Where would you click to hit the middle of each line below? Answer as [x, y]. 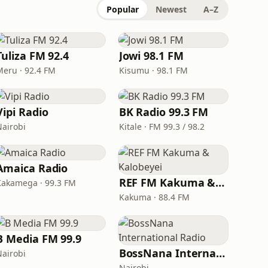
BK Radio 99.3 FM [164, 112]
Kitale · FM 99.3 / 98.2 [162, 127]
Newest [171, 9]
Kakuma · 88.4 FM [154, 197]
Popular [123, 9]
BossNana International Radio [221, 253]
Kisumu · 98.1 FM [153, 70]
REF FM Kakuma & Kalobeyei [220, 182]
